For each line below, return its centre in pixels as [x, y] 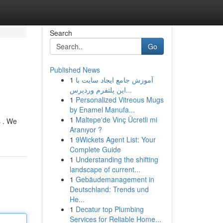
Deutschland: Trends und [109, 189]
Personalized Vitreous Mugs [119, 100]
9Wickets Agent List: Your [115, 139]
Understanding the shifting [117, 159]
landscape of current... [105, 169]
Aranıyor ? [86, 129]
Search [61, 33]
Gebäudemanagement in [115, 179]
